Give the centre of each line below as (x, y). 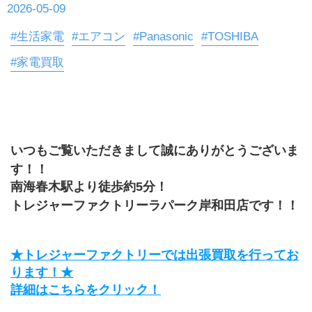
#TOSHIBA (230, 37)
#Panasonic (163, 37)
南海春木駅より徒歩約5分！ (89, 187)
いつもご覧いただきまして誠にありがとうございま (155, 151)
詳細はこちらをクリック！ (86, 290)
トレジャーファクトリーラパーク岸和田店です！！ (155, 206)
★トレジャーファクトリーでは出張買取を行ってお (155, 255)
